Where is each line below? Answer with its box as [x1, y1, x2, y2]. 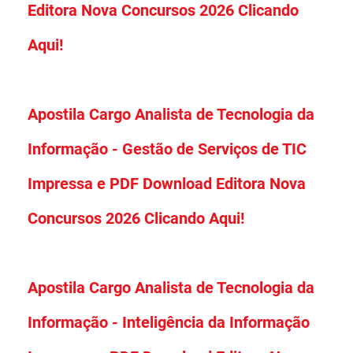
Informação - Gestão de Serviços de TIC [28, 139, 307, 158]
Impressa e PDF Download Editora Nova [28, 173, 306, 193]
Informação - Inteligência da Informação [28, 312, 310, 332]
